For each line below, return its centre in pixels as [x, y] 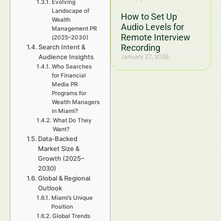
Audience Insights [66, 57]
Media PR [65, 84]
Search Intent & [62, 47]
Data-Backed [58, 139]
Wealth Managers [75, 102]
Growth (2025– [61, 158]
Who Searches [72, 67]
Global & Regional [64, 178]
